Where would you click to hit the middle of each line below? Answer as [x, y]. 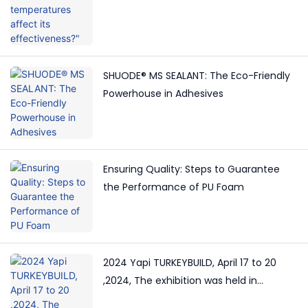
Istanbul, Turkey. [142, 299]
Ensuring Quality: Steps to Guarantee [191, 169]
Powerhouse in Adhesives [163, 94]
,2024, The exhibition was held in [180, 281]
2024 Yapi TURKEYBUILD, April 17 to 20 [190, 263]
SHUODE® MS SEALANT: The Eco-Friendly [197, 76]
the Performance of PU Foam [174, 187]
